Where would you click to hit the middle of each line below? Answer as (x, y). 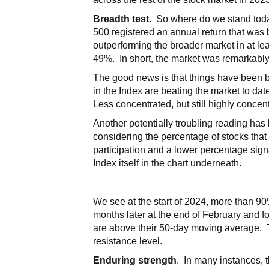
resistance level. (128, 241)
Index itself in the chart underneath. (168, 163)
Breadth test (121, 19)
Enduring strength (135, 260)
